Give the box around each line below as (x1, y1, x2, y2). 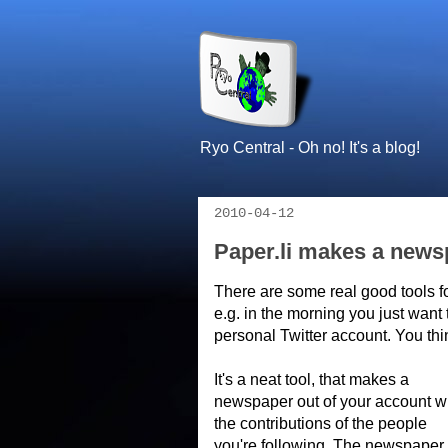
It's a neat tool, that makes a (214, 371, 409, 388)
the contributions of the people (214, 415, 427, 432)
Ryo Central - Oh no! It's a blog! (200, 139, 420, 156)
